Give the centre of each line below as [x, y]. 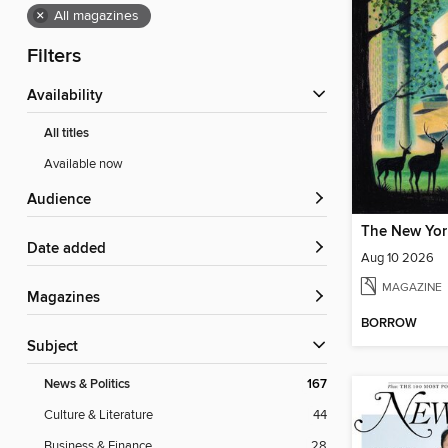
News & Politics [87, 385]
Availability [70, 96]
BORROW [389, 324]
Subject [57, 347]
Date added [72, 249]
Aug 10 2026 [397, 257]
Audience [64, 200]
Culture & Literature [98, 415]
